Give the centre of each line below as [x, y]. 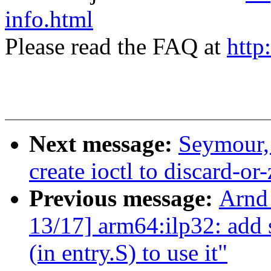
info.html [49, 19]
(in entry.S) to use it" [128, 253]
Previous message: [124, 198]
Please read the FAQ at [116, 47]
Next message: [104, 144]
